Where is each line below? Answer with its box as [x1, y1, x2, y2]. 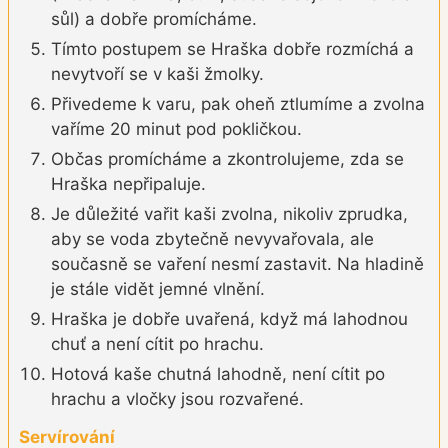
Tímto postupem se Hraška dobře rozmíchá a [51, 39, 414, 60]
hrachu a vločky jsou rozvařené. [51, 389, 304, 410]
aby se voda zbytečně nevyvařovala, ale [51, 229, 374, 250]
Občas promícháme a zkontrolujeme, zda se [51, 149, 404, 170]
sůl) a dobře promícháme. [51, 9, 257, 30]
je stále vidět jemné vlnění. [51, 279, 265, 300]
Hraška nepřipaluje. [51, 174, 206, 195]
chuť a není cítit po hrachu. [51, 334, 264, 355]
